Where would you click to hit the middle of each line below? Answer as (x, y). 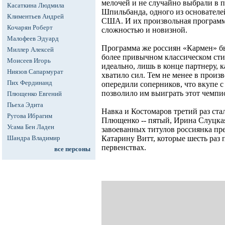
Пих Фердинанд (30, 83)
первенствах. (124, 148)
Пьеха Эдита (25, 105)
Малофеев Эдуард (33, 38)
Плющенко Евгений (34, 94)
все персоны (72, 149)
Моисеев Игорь (29, 61)
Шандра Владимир (34, 138)
